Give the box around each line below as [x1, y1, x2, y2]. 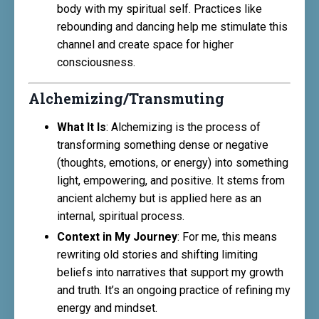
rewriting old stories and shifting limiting [57, 247, 258, 261]
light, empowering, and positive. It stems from [57, 174, 285, 188]
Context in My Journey [57, 229, 177, 244]
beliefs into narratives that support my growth [57, 265, 283, 279]
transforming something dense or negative [57, 138, 268, 152]
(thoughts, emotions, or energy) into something [57, 156, 288, 170]
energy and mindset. [57, 300, 157, 315]
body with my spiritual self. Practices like [57, 2, 262, 16]
